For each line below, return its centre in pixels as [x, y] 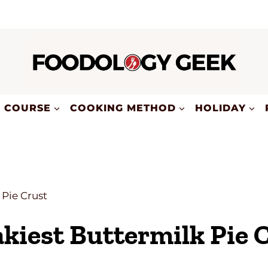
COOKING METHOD [123, 108]
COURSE [28, 108]
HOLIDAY [220, 108]
